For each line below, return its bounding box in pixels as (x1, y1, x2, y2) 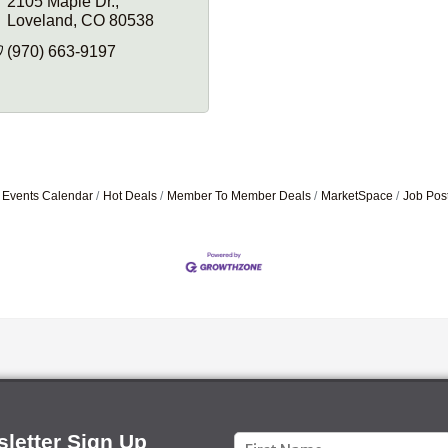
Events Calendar (2, 188, 93, 203)
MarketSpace (321, 188, 393, 203)
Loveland (6, 11, 73, 29)
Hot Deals (103, 188, 157, 203)
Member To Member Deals (167, 188, 311, 203)
